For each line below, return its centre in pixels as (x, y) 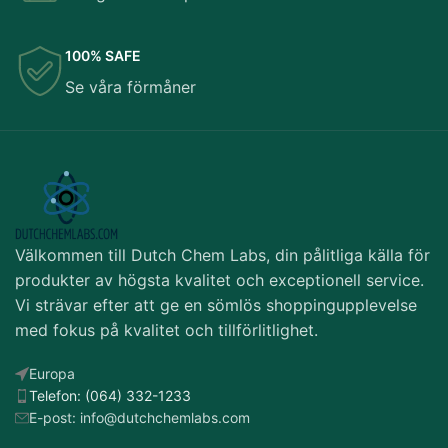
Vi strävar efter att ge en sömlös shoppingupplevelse (216, 304)
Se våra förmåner (130, 87)
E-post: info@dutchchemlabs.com (139, 417)
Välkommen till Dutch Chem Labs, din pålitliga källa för (222, 254)
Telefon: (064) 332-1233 (110, 395)
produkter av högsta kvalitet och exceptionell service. (219, 279)
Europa (52, 373)
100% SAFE (103, 55)
